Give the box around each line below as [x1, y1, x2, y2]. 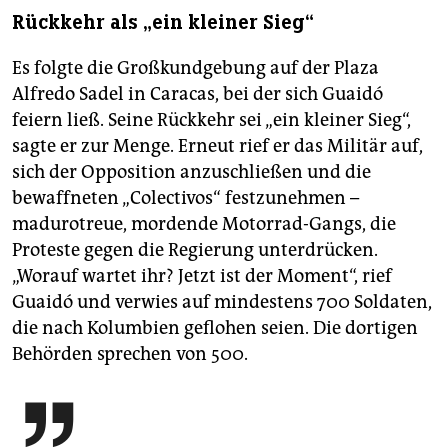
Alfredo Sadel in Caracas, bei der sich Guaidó [12, 83, 383, 106]
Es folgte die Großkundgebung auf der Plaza [12, 57, 379, 80]
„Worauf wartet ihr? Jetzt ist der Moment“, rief [12, 265, 392, 288]
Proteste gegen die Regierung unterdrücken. [12, 239, 378, 262]
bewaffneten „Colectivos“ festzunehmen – [12, 187, 359, 210]
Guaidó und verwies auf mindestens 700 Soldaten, [12, 291, 432, 314]
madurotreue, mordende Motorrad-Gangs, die [12, 213, 396, 236]
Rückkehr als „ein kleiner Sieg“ [12, 10, 314, 36]
